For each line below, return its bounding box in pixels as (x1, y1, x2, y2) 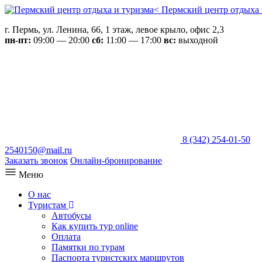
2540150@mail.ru (5, 145, 72, 155)
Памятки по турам (51, 242, 125, 252)
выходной (176, 35, 218, 45)
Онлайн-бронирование (70, 156, 162, 166)
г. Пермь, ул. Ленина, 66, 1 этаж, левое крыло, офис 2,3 (5, 25, 224, 35)
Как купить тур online (51, 221, 138, 231)
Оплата (51, 232, 81, 242)
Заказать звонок (5, 156, 68, 166)
